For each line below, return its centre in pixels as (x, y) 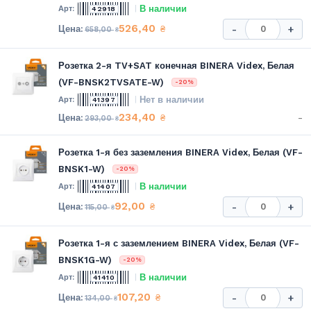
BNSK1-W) (82, 169)
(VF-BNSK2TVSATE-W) (111, 82)
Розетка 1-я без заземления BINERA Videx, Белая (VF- (180, 152)
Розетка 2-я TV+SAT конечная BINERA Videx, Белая (176, 65)
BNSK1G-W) (85, 260)
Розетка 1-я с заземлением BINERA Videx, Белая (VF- (179, 243)
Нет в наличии (172, 99)
